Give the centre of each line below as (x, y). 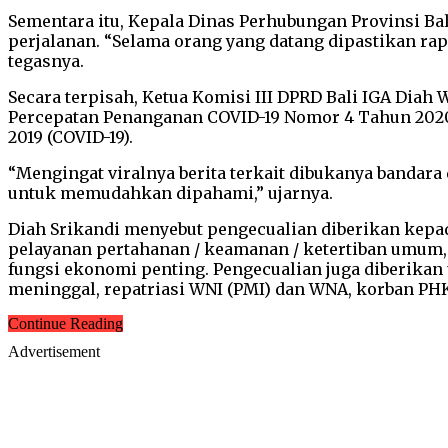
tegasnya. (46, 60)
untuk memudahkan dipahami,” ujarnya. (170, 192)
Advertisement (54, 351)
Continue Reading (65, 323)
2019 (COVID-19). (70, 136)
